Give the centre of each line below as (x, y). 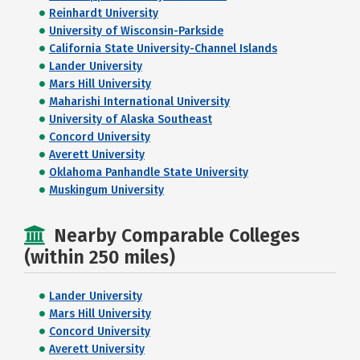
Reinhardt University (104, 13)
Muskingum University (106, 190)
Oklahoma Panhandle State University (149, 172)
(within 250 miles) (100, 257)
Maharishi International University (139, 102)
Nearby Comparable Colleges (177, 235)
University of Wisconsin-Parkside (136, 31)
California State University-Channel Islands (163, 49)
